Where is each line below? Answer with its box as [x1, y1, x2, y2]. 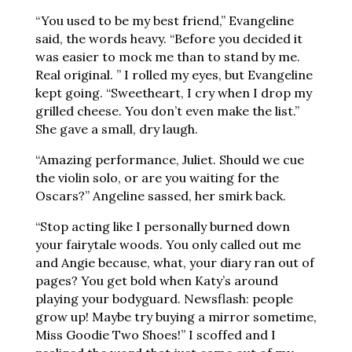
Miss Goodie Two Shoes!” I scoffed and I [35, 327, 276, 343]
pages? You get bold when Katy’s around [35, 273, 278, 288]
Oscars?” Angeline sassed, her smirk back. [35, 188, 286, 203]
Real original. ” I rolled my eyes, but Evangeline [35, 67, 313, 82]
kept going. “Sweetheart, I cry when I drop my [35, 85, 312, 101]
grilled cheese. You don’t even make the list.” [35, 103, 299, 119]
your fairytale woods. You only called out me [35, 236, 301, 252]
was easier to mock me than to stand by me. [35, 49, 300, 64]
